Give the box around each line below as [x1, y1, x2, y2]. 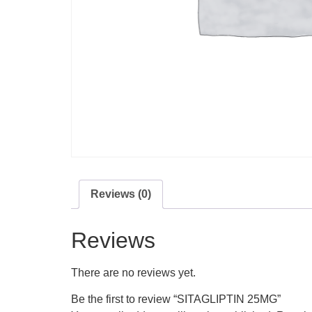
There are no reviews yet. [71, 266, 196, 279]
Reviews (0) [91, 187, 151, 200]
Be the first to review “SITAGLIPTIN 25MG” [71, 292, 281, 305]
